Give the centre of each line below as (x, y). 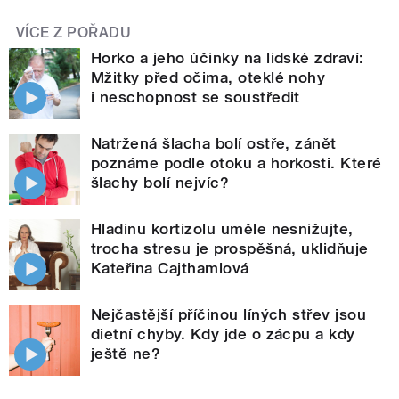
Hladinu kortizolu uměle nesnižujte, (222, 228)
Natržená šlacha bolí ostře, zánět (214, 143)
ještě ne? (126, 353)
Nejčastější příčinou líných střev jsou (229, 314)
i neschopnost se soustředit (195, 97)
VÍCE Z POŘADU (74, 32)
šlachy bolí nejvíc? (160, 182)
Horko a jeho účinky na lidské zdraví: (228, 57)
